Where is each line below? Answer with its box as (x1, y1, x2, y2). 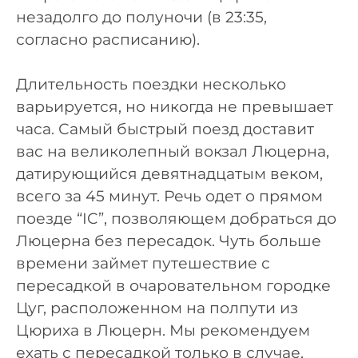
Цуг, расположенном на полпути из (16, 299, 298, 318)
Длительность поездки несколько (16, 75, 286, 94)
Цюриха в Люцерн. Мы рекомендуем (16, 321, 310, 340)
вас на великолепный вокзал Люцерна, (16, 142, 329, 161)
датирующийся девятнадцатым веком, (16, 165, 323, 184)
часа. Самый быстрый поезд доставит (16, 120, 314, 139)
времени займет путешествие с (16, 254, 270, 273)
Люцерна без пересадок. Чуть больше (16, 232, 321, 251)
